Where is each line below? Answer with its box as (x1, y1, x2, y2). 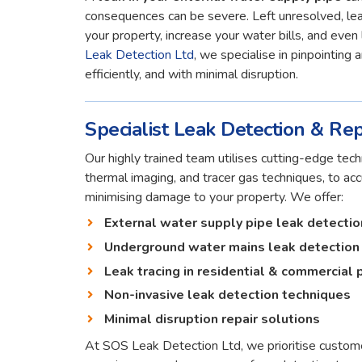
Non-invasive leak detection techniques (104, 286, 351, 305)
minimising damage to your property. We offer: (85, 187, 344, 206)
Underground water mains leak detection (104, 238, 360, 257)
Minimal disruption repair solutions (104, 309, 321, 328)
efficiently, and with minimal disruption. (85, 65, 299, 84)
